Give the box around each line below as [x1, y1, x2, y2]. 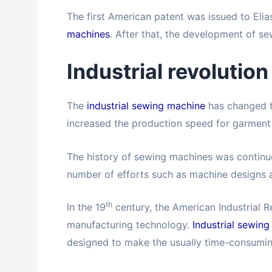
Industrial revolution [67, 59, 268, 84]
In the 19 [67, 201, 106, 214]
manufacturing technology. [67, 219, 192, 231]
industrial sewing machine [87, 100, 205, 112]
